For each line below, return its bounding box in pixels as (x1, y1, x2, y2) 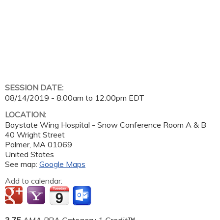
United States (5, 149, 54, 159)
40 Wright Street (5, 129, 65, 139)
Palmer (5, 139, 29, 149)
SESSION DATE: (5, 82, 65, 92)
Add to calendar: (5, 175, 64, 186)
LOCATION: (5, 109, 48, 119)
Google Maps (39, 159, 85, 169)
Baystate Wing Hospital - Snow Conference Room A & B (5, 119, 206, 130)
